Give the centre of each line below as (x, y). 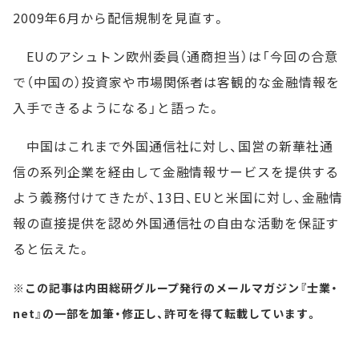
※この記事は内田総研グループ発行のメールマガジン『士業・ (175, 288)
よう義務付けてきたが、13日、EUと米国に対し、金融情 (178, 197)
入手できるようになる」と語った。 (117, 107)
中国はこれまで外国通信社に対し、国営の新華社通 (173, 146)
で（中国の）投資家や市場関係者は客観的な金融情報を (176, 82)
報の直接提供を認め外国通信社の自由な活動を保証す (176, 223)
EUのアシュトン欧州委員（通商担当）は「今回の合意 (175, 56)
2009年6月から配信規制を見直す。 (120, 18)
